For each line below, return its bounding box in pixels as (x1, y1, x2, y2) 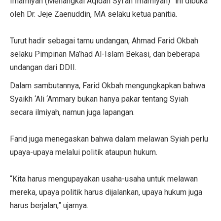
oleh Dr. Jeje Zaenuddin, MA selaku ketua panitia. (10, 9, 177, 19)
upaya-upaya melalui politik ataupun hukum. (10, 147, 157, 157)
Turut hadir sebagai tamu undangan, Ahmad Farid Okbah (10, 36, 198, 45)
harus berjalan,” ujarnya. (10, 200, 88, 210)
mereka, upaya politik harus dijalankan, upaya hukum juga (10, 187, 202, 197)
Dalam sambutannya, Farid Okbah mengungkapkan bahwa (10, 80, 205, 90)
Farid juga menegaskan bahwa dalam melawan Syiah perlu (10, 134, 208, 144)
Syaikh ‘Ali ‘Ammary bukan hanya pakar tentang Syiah (10, 94, 188, 104)
